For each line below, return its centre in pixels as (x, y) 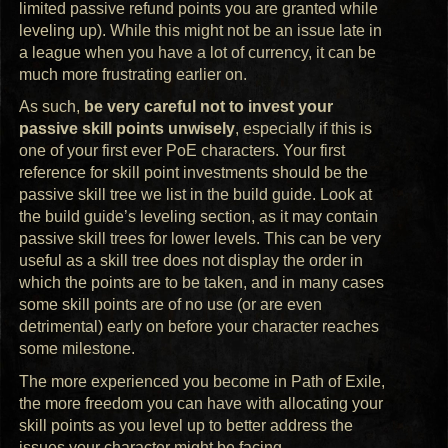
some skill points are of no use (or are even (171, 305)
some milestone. (77, 349)
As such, (52, 107)
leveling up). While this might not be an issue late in (201, 30)
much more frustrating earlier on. (133, 74)
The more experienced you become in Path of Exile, (202, 382)
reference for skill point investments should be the (194, 173)
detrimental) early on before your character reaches (199, 327)
